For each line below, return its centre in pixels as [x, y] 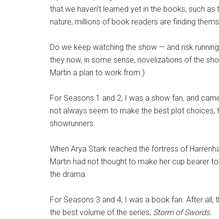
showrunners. [73, 123]
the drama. [68, 174]
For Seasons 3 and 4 [86, 200]
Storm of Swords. [183, 212]
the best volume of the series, [101, 212]
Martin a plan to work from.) [97, 73]
